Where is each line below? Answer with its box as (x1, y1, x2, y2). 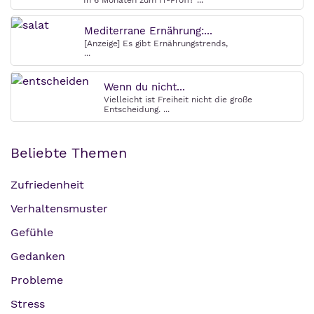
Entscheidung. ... (104, 104, 170, 115)
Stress (11, 297, 45, 311)
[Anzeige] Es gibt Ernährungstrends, (84, 39, 228, 49)
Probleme (11, 273, 63, 287)
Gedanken (11, 250, 65, 264)
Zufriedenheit (11, 178, 84, 192)
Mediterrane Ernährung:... (84, 25, 212, 38)
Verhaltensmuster (11, 202, 108, 216)
